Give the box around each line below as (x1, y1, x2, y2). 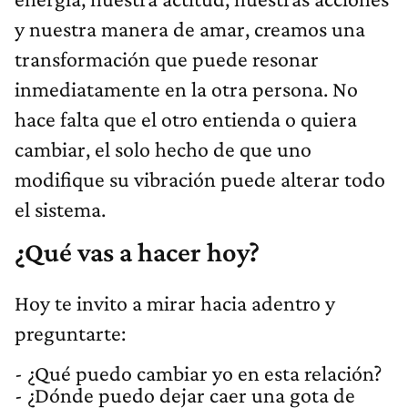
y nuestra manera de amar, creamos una (15, 16, 365, 42)
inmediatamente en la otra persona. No (15, 76, 358, 102)
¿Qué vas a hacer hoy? (15, 237, 260, 269)
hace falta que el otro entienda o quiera (15, 107, 357, 132)
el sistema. (15, 197, 106, 222)
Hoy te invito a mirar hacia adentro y (15, 291, 335, 316)
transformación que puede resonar (15, 46, 319, 72)
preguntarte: (15, 321, 126, 346)
